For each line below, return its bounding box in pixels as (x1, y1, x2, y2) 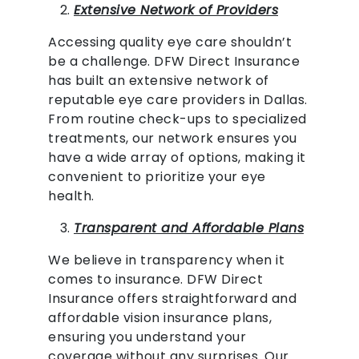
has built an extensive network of (48, 71, 269, 91)
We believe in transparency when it (48, 251, 284, 270)
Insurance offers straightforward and (48, 289, 296, 309)
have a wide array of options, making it (48, 148, 306, 167)
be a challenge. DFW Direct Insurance (48, 52, 300, 71)
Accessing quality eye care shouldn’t (48, 33, 292, 52)
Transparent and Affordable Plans (74, 219, 304, 238)
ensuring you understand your (48, 328, 246, 347)
